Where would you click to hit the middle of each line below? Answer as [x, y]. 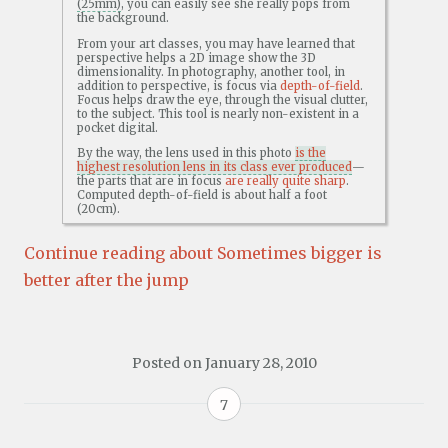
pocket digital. [118, 127]
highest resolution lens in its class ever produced [215, 166]
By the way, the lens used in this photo [186, 152]
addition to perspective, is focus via [179, 85]
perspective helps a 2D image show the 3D [197, 57]
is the [311, 152]
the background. [123, 18]
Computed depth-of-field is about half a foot [202, 194]
